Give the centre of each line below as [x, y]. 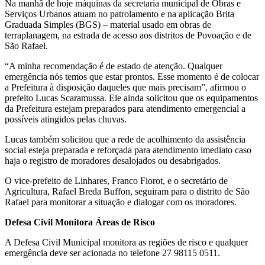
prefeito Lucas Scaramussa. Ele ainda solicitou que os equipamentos [131, 98]
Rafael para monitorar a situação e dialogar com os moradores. [121, 202]
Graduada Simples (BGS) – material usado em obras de [108, 24]
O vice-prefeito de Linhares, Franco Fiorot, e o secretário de [116, 180]
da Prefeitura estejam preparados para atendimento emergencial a [125, 108]
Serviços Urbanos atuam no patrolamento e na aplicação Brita [119, 14]
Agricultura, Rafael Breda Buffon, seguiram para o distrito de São [127, 191]
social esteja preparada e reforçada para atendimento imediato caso [128, 150]
